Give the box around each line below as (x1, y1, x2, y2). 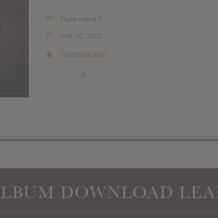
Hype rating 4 (58, 14, 102, 22)
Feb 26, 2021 (58, 32, 102, 40)
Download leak (60, 49, 106, 57)
